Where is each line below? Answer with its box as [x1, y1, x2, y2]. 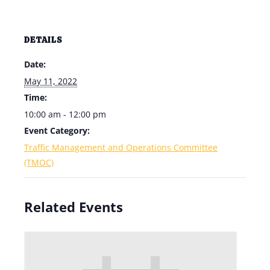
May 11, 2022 [24, 75, 77, 87]
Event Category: [24, 125, 90, 136]
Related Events [24, 198, 123, 216]
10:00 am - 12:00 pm [24, 108, 106, 120]
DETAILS [24, 34, 63, 45]
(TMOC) [24, 157, 54, 168]
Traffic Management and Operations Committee [24, 142, 218, 153]
